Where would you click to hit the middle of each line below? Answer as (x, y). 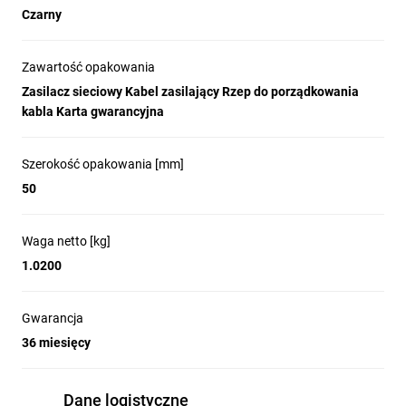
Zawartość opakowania (88, 67)
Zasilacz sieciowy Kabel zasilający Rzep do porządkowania (190, 92)
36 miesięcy (56, 343)
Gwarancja (53, 318)
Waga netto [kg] (66, 241)
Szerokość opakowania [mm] (103, 164)
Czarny (42, 14)
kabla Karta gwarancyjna (93, 111)
